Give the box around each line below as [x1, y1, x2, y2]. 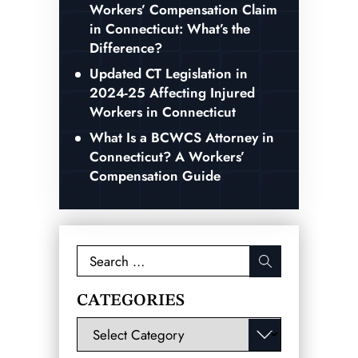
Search [76, 245, 121, 265]
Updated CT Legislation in [89, 64, 248, 84]
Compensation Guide [89, 166, 221, 186]
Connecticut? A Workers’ [89, 147, 245, 167]
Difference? [89, 38, 162, 58]
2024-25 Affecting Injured [89, 83, 255, 103]
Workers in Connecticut [89, 102, 236, 122]
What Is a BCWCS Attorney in [89, 128, 274, 148]
